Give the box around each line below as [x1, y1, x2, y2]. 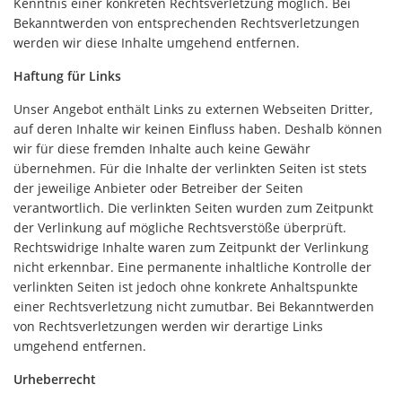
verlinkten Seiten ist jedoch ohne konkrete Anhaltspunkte [13, 278, 358, 295]
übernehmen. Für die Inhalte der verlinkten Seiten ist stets [13, 160, 367, 177]
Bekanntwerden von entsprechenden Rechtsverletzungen [13, 14, 360, 31]
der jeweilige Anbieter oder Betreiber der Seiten [13, 179, 303, 197]
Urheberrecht [13, 371, 96, 388]
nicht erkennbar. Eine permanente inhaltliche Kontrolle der [13, 258, 371, 275]
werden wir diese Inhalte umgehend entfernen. [13, 34, 300, 51]
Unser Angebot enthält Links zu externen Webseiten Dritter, [13, 100, 372, 118]
